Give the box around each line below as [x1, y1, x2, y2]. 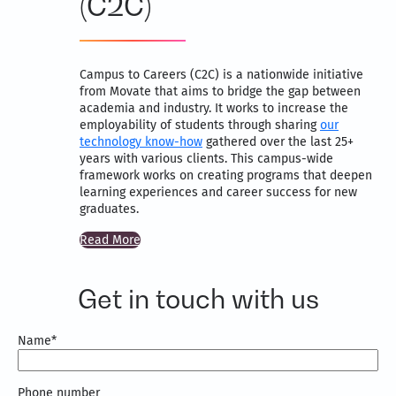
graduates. [80, 202, 139, 217]
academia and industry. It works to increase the [80, 101, 348, 117]
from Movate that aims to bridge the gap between [80, 84, 361, 100]
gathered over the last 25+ [202, 134, 354, 150]
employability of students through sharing [80, 118, 320, 133]
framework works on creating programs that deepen [80, 168, 372, 184]
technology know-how [80, 134, 202, 150]
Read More [80, 232, 141, 248]
